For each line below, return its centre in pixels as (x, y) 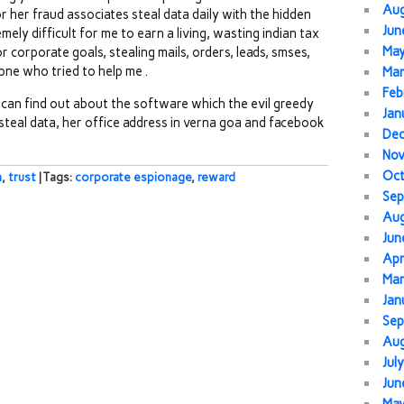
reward (216, 177)
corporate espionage (133, 177)
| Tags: (57, 177)
